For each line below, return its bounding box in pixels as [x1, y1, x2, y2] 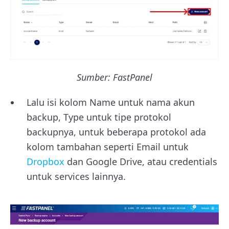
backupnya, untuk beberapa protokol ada [27, 126, 206, 139]
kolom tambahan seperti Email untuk [27, 141, 189, 153]
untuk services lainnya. [27, 170, 126, 183]
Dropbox [27, 155, 64, 168]
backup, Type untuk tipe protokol [27, 111, 171, 124]
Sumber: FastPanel [77, 71, 152, 84]
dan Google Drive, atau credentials [64, 155, 217, 168]
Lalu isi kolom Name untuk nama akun [27, 96, 195, 109]
